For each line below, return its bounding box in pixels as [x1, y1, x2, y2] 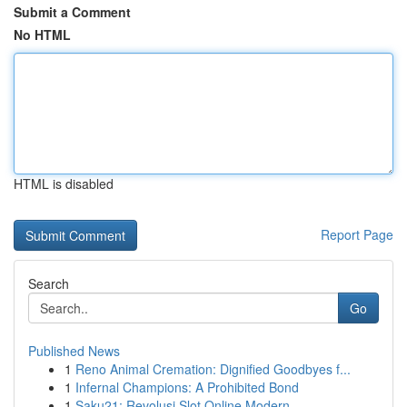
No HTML [14, 25, 71, 44]
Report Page [321, 225, 393, 243]
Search [28, 274, 69, 293]
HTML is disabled [14, 174, 114, 193]
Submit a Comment [14, 3, 131, 21]
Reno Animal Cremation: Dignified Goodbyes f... [75, 360, 351, 378]
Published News [28, 342, 120, 360]
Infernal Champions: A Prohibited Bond [75, 378, 299, 396]
